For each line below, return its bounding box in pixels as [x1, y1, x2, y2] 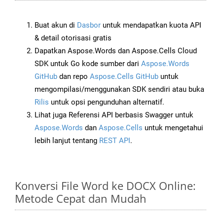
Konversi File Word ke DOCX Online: [15, 178, 196, 193]
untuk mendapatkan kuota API [101, 21, 201, 30]
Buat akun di [35, 21, 77, 30]
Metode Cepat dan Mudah [15, 191, 147, 206]
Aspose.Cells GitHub [90, 72, 158, 81]
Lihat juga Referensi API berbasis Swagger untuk [35, 110, 193, 120]
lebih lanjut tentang [35, 136, 99, 146]
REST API [99, 136, 130, 146]
